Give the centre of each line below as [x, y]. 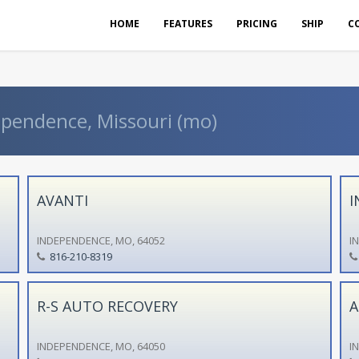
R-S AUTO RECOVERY [107, 306]
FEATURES [188, 24]
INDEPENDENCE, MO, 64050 [101, 346]
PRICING [257, 24]
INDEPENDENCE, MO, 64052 [101, 240]
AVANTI [62, 200]
